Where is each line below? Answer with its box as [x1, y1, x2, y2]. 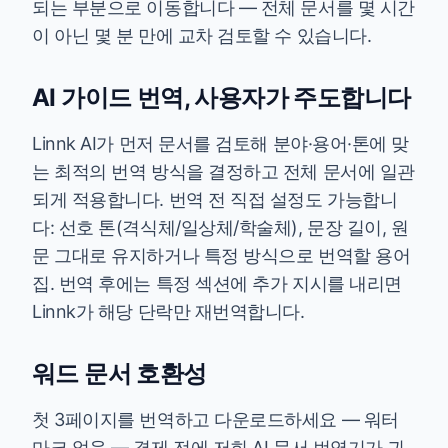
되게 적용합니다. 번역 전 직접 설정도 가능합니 [32, 189, 398, 210]
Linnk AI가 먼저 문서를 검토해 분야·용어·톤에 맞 [32, 133, 410, 154]
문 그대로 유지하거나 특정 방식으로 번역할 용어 [32, 245, 411, 266]
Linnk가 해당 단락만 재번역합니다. [32, 301, 305, 322]
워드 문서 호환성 [32, 359, 207, 388]
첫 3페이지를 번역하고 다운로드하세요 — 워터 [32, 409, 399, 430]
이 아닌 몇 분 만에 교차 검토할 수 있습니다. [32, 25, 372, 46]
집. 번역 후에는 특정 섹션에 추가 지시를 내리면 [32, 273, 402, 294]
